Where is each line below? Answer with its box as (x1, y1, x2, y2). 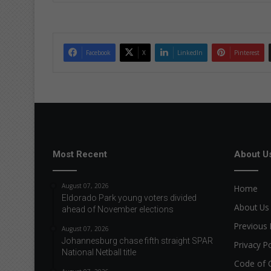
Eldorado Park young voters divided (62, 192, 197, 203)
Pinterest (234, 48, 260, 57)
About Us (234, 201, 269, 213)
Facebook (86, 48, 111, 57)
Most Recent (53, 148, 107, 160)
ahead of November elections (62, 204, 174, 214)
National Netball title (62, 247, 136, 257)
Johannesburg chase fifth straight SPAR (62, 235, 213, 246)
